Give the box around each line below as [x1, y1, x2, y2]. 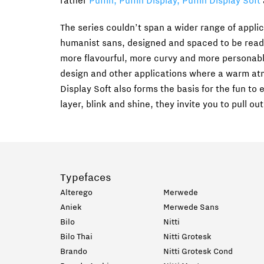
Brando [60, 246, 87, 258]
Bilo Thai [60, 232, 93, 243]
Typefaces [60, 171, 111, 186]
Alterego [60, 187, 93, 199]
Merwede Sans [163, 202, 219, 214]
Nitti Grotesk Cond [163, 246, 233, 258]
